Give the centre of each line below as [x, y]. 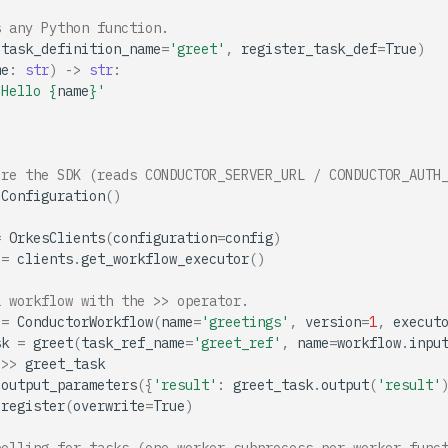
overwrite [109, 406]
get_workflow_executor [165, 259]
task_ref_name [133, 343]
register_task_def [309, 49]
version [333, 322]
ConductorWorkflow [85, 322]
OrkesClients [57, 238]
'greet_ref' [237, 343]
